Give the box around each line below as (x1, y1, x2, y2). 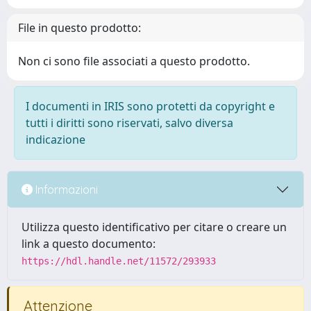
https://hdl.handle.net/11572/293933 (22, 255, 216, 267)
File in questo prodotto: (18, 20, 141, 35)
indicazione (26, 132, 85, 147)
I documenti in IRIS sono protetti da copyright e (26, 99, 275, 114)
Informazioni (33, 182, 98, 196)
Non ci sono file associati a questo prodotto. (18, 53, 250, 69)
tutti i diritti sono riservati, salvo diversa (26, 115, 233, 131)
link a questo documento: (22, 236, 155, 251)
